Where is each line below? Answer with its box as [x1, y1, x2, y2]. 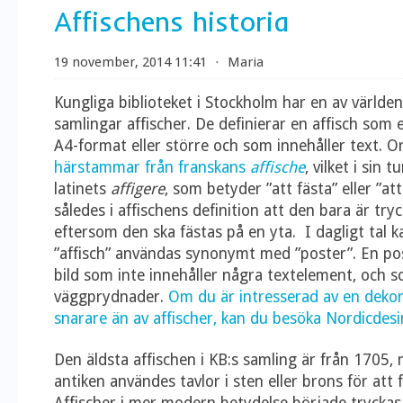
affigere [111, 180, 165, 198]
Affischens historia [54, 4, 289, 39]
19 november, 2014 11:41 [54, 54, 207, 70]
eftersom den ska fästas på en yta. [54, 223, 300, 241]
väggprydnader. [54, 288, 168, 306]
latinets [54, 180, 111, 198]
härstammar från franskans [54, 158, 250, 176]
